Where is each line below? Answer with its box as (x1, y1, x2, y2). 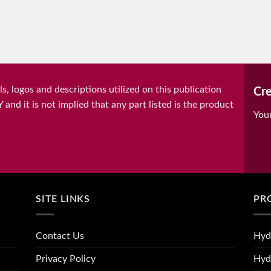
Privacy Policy (36, 253, 96, 264)
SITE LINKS (36, 194, 90, 204)
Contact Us (36, 230, 84, 241)
